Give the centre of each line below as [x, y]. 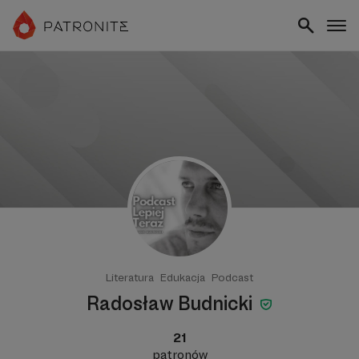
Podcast [232, 277]
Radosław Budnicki [171, 303]
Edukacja [183, 277]
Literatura [130, 277]
